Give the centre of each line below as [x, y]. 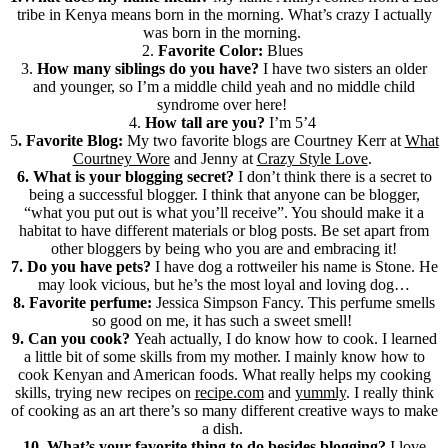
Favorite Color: [210, 51]
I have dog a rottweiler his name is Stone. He [294, 267]
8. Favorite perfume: [82, 303]
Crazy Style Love [312, 159]
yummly [320, 393]
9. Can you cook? [72, 339]
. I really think [389, 393]
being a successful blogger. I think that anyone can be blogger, [224, 195]
